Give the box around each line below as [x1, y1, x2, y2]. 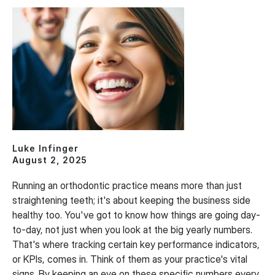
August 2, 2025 [12, 155, 88, 165]
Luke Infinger [12, 143, 79, 153]
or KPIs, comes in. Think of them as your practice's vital [12, 253, 247, 265]
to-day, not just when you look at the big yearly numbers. [12, 223, 252, 236]
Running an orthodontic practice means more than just [12, 179, 242, 192]
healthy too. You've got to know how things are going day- [12, 209, 260, 221]
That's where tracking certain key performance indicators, [12, 238, 260, 250]
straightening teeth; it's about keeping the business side [12, 194, 250, 206]
